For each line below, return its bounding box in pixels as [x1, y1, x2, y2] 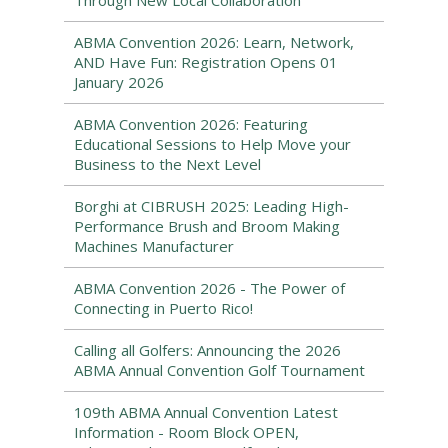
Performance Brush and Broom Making [74, 216, 340, 236]
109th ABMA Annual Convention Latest [74, 402, 338, 422]
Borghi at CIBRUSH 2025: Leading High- [74, 196, 349, 216]
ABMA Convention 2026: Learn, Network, [74, 32, 354, 52]
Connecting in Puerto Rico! [74, 298, 253, 318]
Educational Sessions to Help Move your [74, 134, 351, 154]
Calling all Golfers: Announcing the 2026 [74, 340, 341, 360]
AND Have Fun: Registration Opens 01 [74, 52, 338, 72]
